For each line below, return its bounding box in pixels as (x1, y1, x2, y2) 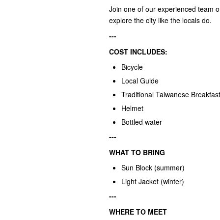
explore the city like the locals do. (109, 15, 212, 25)
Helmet (121, 103, 143, 113)
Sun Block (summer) (121, 162, 185, 172)
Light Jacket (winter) (121, 176, 184, 186)
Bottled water (121, 116, 162, 127)
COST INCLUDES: (109, 46, 167, 56)
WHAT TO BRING (109, 147, 165, 157)
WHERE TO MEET (109, 206, 167, 217)
